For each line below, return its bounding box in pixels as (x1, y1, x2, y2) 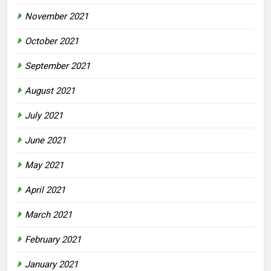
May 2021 (25, 160, 64, 171)
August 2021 (25, 85, 75, 97)
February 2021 (25, 234, 81, 246)
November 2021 (25, 11, 88, 22)
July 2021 (25, 110, 63, 122)
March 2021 (25, 209, 72, 221)
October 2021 (25, 36, 79, 47)
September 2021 (25, 60, 90, 72)
